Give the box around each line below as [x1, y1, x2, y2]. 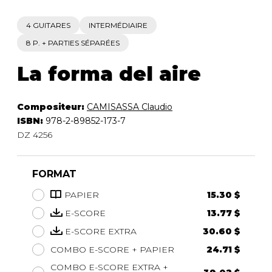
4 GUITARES [26, 20, 70, 30]
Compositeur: [17, 101, 87, 112]
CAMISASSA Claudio [87, 101, 172, 112]
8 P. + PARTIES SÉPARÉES [26, 38, 120, 47]
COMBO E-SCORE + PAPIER [50, 243, 174, 255]
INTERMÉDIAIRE [89, 20, 148, 30]
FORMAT [32, 168, 76, 180]
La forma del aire [17, 61, 201, 86]
